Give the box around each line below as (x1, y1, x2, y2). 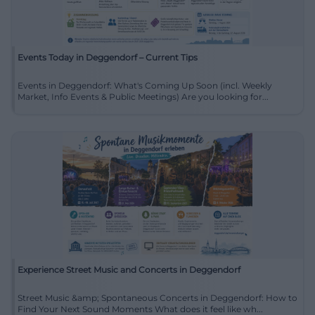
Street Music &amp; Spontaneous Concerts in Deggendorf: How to (18, 292, 297, 303)
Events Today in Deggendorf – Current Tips (18, 51, 198, 63)
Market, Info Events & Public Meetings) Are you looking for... (181, 91, 269, 102)
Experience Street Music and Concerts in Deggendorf (18, 264, 240, 275)
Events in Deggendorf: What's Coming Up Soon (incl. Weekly (18, 79, 272, 91)
